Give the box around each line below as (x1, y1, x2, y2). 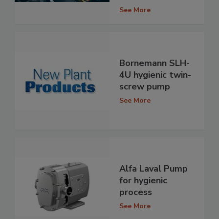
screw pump (119, 80, 170, 92)
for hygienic (119, 174, 167, 186)
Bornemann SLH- (119, 57, 190, 69)
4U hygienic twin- (119, 68, 191, 81)
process (119, 186, 152, 198)
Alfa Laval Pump (119, 162, 188, 175)
